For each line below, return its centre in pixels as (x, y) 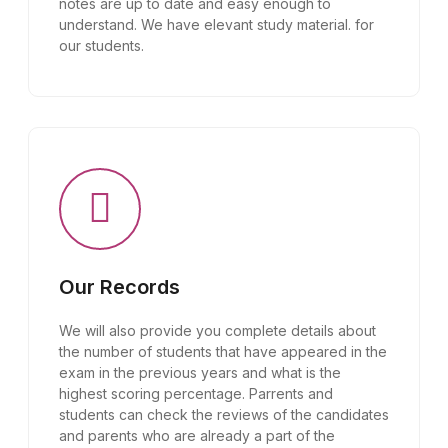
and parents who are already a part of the (197, 435)
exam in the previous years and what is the (200, 372)
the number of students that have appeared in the (223, 351)
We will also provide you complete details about (217, 330)
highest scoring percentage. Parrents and (196, 393)
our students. (101, 45)
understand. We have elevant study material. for (216, 24)
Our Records (119, 287)
